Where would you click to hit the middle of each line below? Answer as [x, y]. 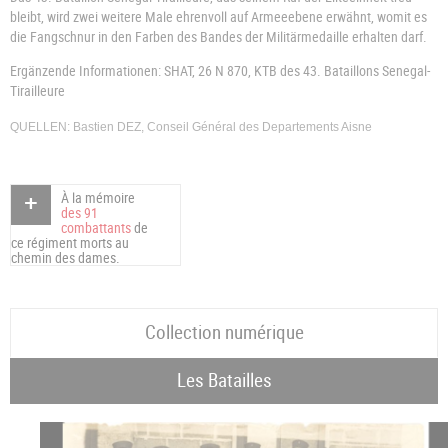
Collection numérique [224, 331]
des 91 [79, 213]
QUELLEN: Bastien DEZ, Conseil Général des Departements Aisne [191, 126]
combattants [97, 228]
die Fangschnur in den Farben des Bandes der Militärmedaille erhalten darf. [218, 36]
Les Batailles [224, 380]
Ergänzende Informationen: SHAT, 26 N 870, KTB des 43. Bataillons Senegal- [220, 71]
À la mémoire [98, 198]
